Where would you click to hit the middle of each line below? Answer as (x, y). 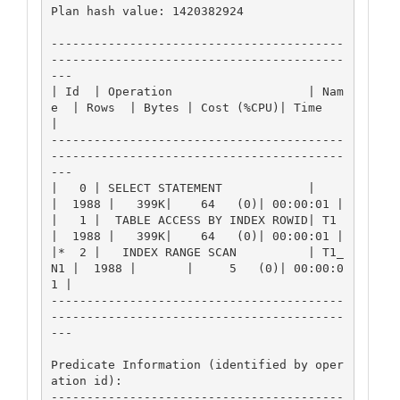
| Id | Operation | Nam (197, 91)
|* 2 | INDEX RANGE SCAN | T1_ (197, 252)
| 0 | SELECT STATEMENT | (183, 187)
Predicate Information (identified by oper (197, 364)
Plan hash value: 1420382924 (147, 11)
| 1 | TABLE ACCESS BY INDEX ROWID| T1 (193, 220)
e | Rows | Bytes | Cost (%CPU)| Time (186, 107)
